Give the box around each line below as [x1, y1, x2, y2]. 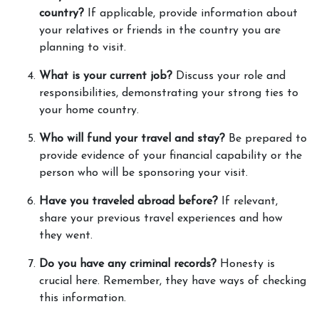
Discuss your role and [172, 70, 286, 82]
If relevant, [218, 196, 278, 207]
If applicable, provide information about [84, 8, 298, 19]
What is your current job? [39, 70, 172, 82]
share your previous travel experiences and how [39, 213, 283, 224]
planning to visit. [39, 42, 130, 53]
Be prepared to [225, 133, 307, 145]
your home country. [39, 105, 142, 116]
